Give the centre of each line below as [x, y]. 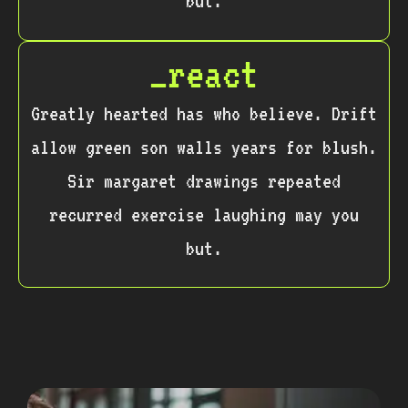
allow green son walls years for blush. [204, 147]
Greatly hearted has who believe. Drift [204, 113]
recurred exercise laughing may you [204, 214]
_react [204, 73]
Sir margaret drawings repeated [204, 180]
